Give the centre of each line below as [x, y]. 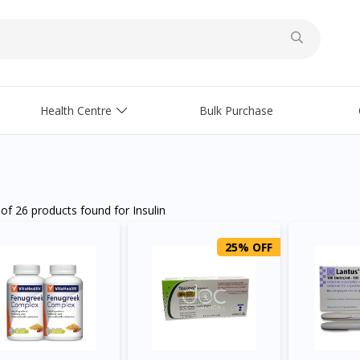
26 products [46, 210]
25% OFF [248, 247]
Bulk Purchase [236, 110]
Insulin [149, 210]
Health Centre [76, 110]
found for [105, 210]
